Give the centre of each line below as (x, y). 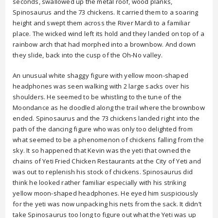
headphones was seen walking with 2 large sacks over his (101, 86)
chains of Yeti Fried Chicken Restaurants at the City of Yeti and (107, 161)
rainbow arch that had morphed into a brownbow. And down (104, 44)
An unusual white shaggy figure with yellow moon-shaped (101, 75)
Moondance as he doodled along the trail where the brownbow (109, 108)
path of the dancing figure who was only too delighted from (103, 129)
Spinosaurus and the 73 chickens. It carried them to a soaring (106, 12)
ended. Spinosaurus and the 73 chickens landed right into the (106, 118)
